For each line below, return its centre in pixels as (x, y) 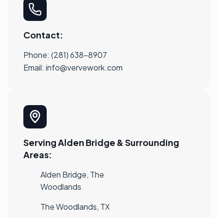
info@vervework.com (84, 67)
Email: (35, 67)
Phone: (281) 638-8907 (65, 54)
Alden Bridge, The (72, 174)
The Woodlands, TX (75, 206)
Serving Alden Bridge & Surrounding (101, 142)
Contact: (43, 35)
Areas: (38, 154)
